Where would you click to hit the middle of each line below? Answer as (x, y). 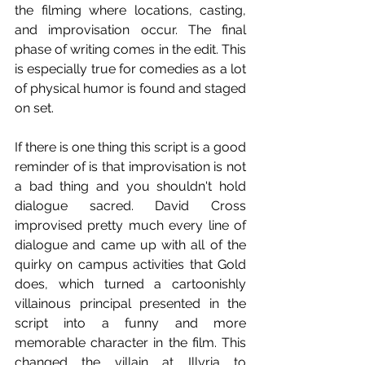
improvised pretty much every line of (130, 225)
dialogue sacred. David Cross (130, 205)
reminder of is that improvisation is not (130, 166)
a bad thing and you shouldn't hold (130, 186)
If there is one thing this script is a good (130, 147)
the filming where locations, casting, (130, 10)
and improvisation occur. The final (130, 29)
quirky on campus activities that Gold (130, 264)
